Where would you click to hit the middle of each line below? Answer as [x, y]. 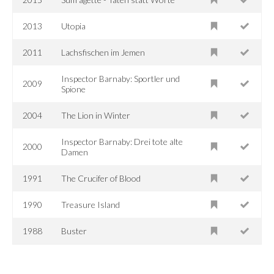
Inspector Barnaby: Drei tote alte [122, 141]
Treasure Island [91, 204]
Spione [74, 89]
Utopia [74, 26]
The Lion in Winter [96, 115]
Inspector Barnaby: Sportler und [121, 78]
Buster [74, 231]
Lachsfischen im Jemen [103, 52]
